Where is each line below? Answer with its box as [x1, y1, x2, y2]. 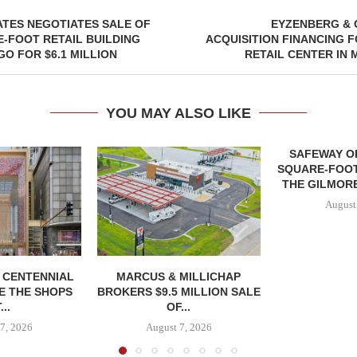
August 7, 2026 [145, 320, 212, 333]
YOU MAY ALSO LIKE [105, 105, 251, 121]
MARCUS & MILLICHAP [116, 269, 241, 283]
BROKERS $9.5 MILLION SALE [96, 284, 261, 298]
